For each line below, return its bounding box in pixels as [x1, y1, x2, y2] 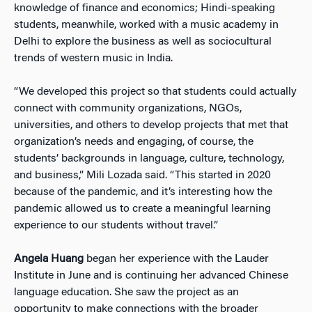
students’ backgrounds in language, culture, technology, [14, 153, 284, 164]
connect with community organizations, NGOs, [14, 102, 242, 114]
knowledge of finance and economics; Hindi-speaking [14, 2, 275, 14]
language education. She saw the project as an [14, 286, 239, 298]
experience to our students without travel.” [14, 219, 218, 231]
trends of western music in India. [14, 52, 173, 64]
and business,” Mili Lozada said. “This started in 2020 [14, 169, 271, 181]
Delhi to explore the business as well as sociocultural [14, 36, 272, 47]
